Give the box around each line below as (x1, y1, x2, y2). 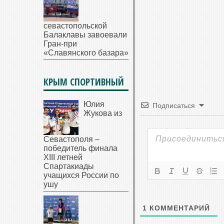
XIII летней (43, 153, 82, 161)
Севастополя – (43, 135, 99, 143)
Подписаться (152, 101, 195, 110)
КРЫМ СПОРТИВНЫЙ (43, 75, 124, 88)
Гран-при (43, 39, 77, 48)
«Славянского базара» (43, 48, 128, 57)
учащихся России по (43, 171, 119, 179)
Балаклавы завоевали (43, 30, 127, 39)
